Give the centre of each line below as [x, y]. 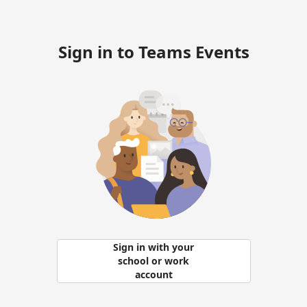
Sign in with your [153, 247]
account [153, 274]
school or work [153, 261]
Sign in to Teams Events [153, 52]
